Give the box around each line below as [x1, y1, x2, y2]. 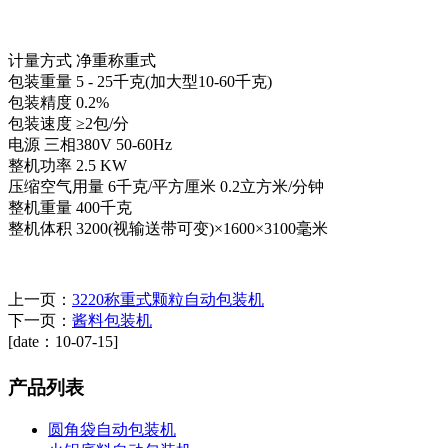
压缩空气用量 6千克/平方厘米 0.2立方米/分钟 [8, 177, 328, 195]
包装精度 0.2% [8, 93, 113, 111]
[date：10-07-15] [8, 332, 118, 350]
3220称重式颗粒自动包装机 [72, 290, 264, 308]
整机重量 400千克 [8, 198, 136, 216]
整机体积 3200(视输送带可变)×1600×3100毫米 [8, 219, 328, 237]
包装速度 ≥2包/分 [8, 114, 133, 132]
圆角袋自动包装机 [48, 420, 176, 438]
